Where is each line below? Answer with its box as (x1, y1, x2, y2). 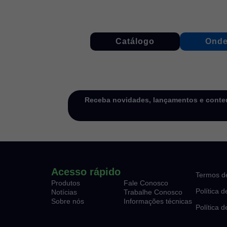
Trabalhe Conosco (123, 187, 182, 196)
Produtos (51, 178, 80, 187)
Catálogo (116, 37, 155, 46)
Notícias (51, 187, 77, 196)
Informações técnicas (123, 197, 192, 205)
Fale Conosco (123, 178, 168, 187)
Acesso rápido (51, 166, 121, 177)
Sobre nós (51, 197, 84, 205)
